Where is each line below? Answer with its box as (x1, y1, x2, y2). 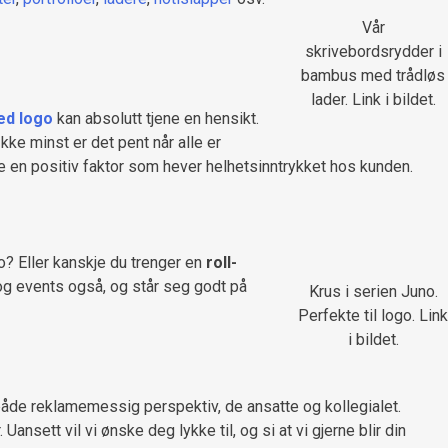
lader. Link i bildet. (310, 90, 436, 110)
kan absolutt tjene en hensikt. (53, 109, 259, 129)
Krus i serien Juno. (308, 282, 438, 302)
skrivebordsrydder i (304, 42, 442, 62)
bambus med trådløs (301, 66, 445, 86)
